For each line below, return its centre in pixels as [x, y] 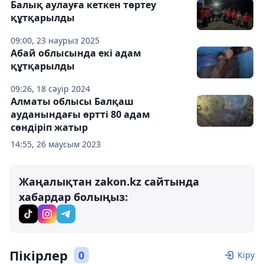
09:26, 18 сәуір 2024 [50, 88]
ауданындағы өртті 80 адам [80, 114]
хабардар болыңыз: [73, 197]
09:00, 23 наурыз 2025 [55, 40]
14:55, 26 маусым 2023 [56, 144]
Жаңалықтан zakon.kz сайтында [109, 181]
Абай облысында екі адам [76, 53]
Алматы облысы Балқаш [72, 101]
